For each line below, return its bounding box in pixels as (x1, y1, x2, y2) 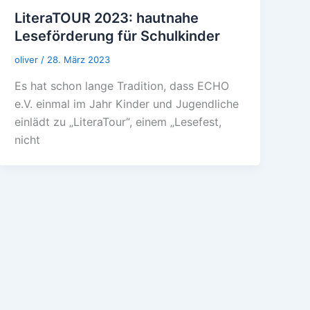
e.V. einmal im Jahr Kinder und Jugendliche (15, 96, 239, 111)
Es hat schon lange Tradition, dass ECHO (15, 78, 230, 93)
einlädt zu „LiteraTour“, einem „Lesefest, (15, 114, 222, 129)
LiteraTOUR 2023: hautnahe (15, 10, 199, 27)
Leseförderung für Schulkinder (15, 28, 221, 45)
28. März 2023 (47, 54, 111, 66)
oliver (15, 54, 42, 66)
